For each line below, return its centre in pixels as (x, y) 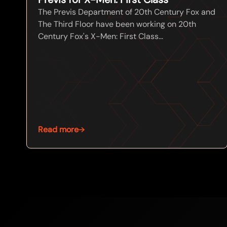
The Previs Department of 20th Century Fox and (127, 12)
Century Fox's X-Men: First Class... (101, 36)
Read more (58, 130)
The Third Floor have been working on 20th (117, 24)
